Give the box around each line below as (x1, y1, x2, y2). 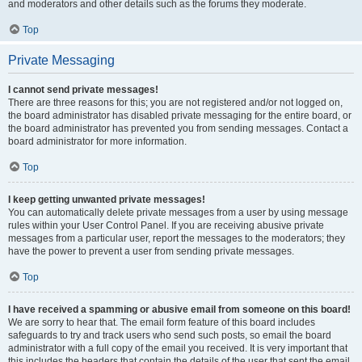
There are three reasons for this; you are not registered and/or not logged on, (8, 97, 343, 108)
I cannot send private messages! (8, 84, 158, 95)
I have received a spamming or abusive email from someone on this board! (8, 304, 351, 315)
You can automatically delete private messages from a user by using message (8, 207, 348, 218)
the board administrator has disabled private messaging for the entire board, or (8, 110, 351, 121)
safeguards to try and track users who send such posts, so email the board (8, 330, 331, 341)
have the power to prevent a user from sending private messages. (8, 246, 294, 257)
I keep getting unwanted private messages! (8, 194, 205, 205)
